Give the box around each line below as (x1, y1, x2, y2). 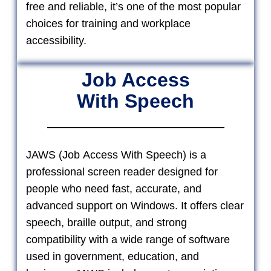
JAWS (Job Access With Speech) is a (26, 148, 206, 161)
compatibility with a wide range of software (26, 233, 230, 246)
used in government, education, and (26, 250, 199, 263)
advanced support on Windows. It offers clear (26, 199, 244, 212)
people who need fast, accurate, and (26, 182, 201, 195)
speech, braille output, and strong (26, 216, 187, 229)
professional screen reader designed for (26, 165, 218, 178)
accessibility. (26, 34, 87, 47)
